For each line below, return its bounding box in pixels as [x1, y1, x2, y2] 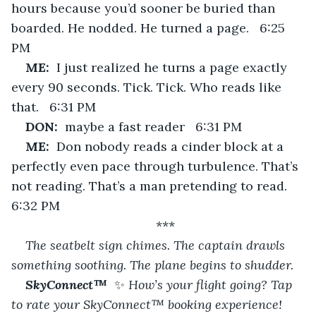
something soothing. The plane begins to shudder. [11, 256, 293, 273]
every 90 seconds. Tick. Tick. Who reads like [11, 78, 285, 95]
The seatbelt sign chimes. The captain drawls [25, 236, 288, 253]
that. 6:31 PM [11, 98, 96, 115]
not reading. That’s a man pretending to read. [11, 177, 298, 194]
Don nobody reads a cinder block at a [56, 138, 287, 154]
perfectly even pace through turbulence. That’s [11, 157, 302, 174]
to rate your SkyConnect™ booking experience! [11, 296, 286, 312]
